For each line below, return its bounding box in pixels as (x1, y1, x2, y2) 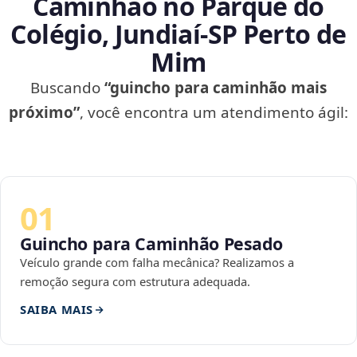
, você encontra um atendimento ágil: (80, 102, 348, 124)
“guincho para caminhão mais (104, 77, 327, 99)
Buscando (30, 77, 104, 99)
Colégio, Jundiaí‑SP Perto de (10, 17, 347, 52)
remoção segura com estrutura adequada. (20, 273, 250, 290)
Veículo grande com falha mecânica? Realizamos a (20, 254, 294, 271)
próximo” (9, 102, 80, 124)
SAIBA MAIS (20, 301, 93, 318)
